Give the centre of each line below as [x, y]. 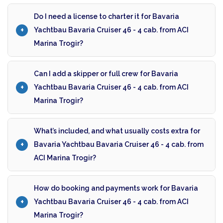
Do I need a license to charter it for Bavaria [107, 17]
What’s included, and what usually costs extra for [117, 131]
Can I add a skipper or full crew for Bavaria [106, 74]
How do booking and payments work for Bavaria [116, 188]
